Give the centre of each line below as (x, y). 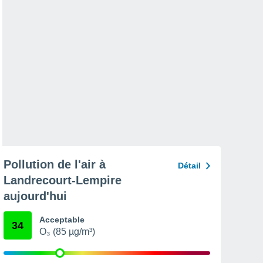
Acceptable (62, 220)
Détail (189, 166)
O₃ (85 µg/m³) (67, 232)
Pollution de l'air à (55, 164)
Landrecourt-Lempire (63, 180)
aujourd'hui (35, 196)
